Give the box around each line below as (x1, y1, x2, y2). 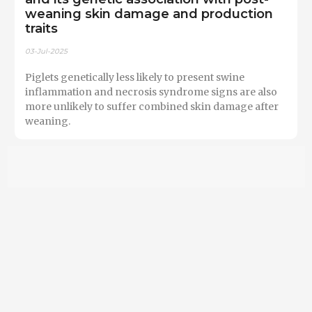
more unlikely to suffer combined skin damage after (25, 100, 279, 114)
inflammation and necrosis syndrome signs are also (25, 86, 277, 99)
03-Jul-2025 (25, 47, 68, 56)
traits (25, 19, 58, 36)
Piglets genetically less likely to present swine (25, 71, 244, 84)
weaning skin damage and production (25, 5, 273, 22)
